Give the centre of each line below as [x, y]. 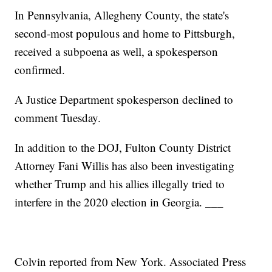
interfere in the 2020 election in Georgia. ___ [119, 202]
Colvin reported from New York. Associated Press [131, 262]
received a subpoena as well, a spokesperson [117, 52]
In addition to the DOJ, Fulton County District [123, 148]
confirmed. [40, 70]
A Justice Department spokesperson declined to [124, 100]
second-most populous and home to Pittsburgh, [125, 33]
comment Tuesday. [58, 118]
